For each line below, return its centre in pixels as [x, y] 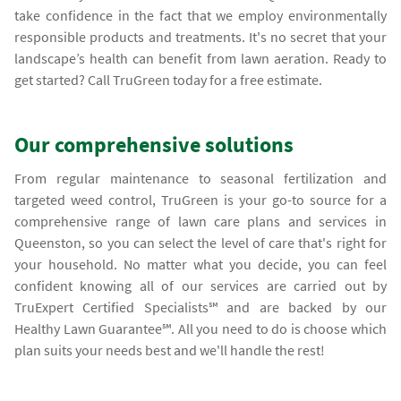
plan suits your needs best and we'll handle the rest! [170, 350]
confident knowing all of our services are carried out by [200, 285]
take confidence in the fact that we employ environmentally [200, 15]
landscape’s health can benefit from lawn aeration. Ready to [200, 58]
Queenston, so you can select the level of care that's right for [200, 242]
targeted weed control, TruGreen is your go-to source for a [200, 199]
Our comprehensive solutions [154, 144]
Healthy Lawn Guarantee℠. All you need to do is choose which [200, 328]
